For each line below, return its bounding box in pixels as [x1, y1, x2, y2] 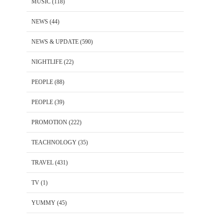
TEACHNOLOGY [31, 139, 77, 146]
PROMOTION [31, 119, 67, 126]
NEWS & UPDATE [31, 38, 79, 46]
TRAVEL [31, 159, 54, 166]
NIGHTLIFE [31, 58, 62, 66]
